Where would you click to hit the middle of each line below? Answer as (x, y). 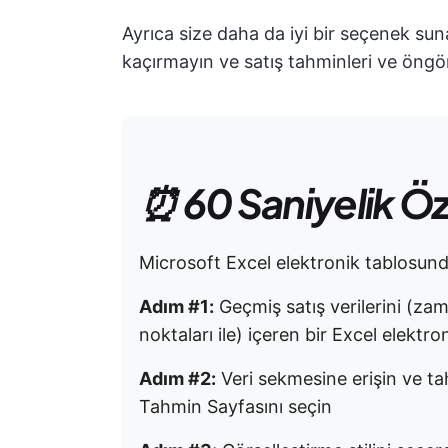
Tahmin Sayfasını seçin (235, 406)
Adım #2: (177, 378)
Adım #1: (176, 306)
